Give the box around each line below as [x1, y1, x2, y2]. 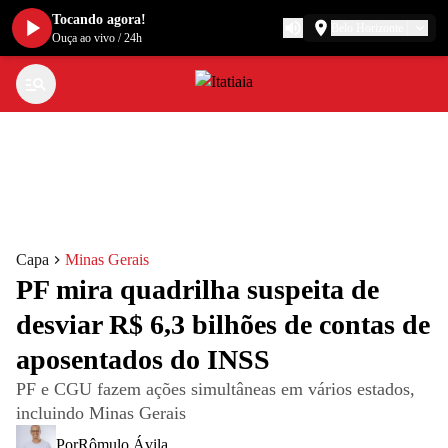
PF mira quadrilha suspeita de [16, 274, 379, 305]
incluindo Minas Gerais [16, 403, 186, 423]
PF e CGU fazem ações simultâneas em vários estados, [16, 379, 415, 399]
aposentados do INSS [16, 344, 270, 375]
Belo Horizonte [331, 21, 403, 35]
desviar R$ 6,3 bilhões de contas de [16, 309, 430, 340]
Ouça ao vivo [52, 31, 115, 45]
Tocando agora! [52, 12, 146, 27]
